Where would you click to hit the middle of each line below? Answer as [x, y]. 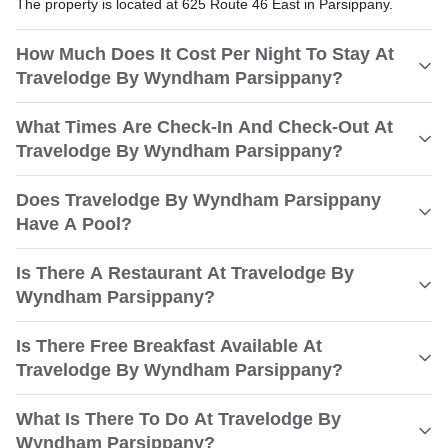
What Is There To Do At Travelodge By [178, 419]
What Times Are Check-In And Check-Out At [204, 127]
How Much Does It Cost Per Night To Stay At [205, 54]
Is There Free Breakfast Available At [169, 346]
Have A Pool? [74, 224]
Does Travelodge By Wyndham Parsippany [198, 200]
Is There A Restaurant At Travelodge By [185, 273]
